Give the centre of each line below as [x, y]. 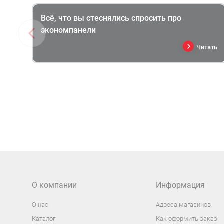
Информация [180, 185]
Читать [207, 47]
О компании [54, 185]
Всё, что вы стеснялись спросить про [111, 18]
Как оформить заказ [187, 218]
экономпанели [68, 30]
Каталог [44, 218]
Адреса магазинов [183, 204]
